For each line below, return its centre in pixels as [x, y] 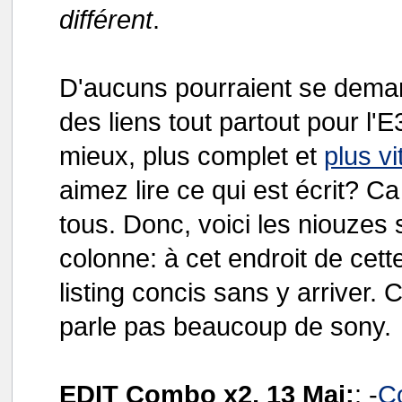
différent [106, 19]
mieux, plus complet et [192, 156]
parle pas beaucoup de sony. [226, 326]
